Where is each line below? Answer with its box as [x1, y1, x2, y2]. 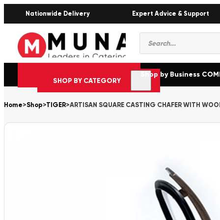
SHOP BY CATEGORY [53, 76, 121, 85]
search [139, 40, 170, 52]
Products [139, 30, 180, 42]
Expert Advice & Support [132, 10, 209, 17]
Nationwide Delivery [26, 10, 90, 17]
